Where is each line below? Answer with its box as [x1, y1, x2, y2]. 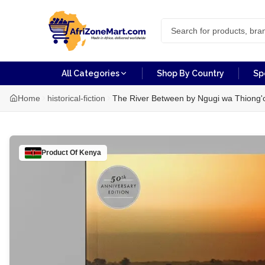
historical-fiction [47, 93, 105, 103]
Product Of [41, 148, 79, 157]
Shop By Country [157, 69, 224, 78]
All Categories [62, 69, 119, 78]
